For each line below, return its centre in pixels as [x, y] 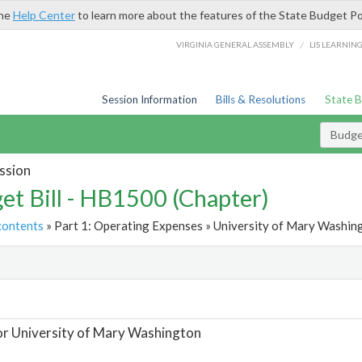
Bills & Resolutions [261, 99]
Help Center [44, 15]
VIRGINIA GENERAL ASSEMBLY [236, 44]
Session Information [149, 99]
